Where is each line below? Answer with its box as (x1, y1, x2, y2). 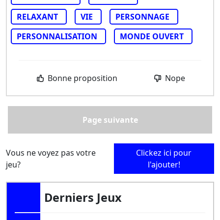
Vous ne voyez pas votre (6, 147, 96, 158)
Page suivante (82, 114, 138, 125)
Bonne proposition (46, 72, 118, 83)
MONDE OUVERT (120, 30, 184, 42)
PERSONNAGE (115, 11, 169, 22)
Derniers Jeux (44, 189, 122, 205)
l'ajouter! (147, 159, 180, 170)
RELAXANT (17, 11, 58, 22)
